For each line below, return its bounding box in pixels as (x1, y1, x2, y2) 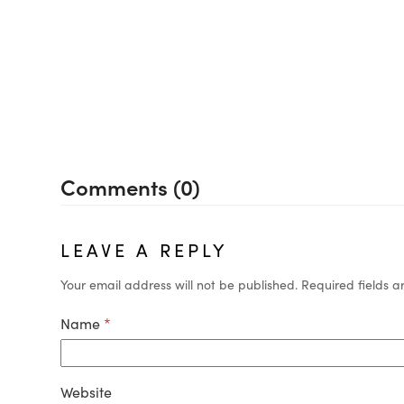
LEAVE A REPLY (60, 236, 228, 262)
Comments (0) (60, 171, 201, 202)
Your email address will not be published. (60, 275, 298, 294)
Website (60, 381, 113, 402)
